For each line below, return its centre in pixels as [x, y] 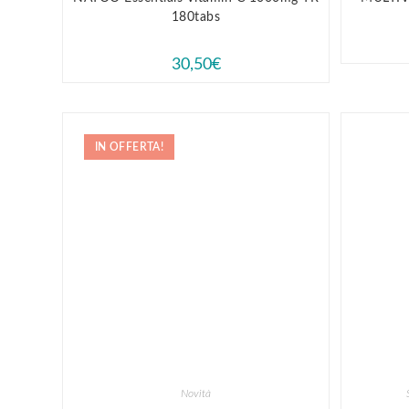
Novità [196, 393]
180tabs [196, 17]
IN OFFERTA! [129, 147]
